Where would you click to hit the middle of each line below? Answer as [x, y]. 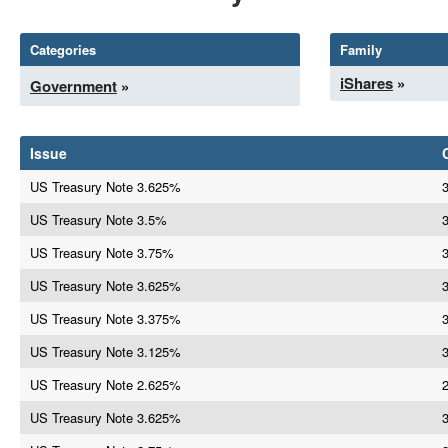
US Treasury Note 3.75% [102, 252]
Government [73, 86]
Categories [63, 49]
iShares [366, 83]
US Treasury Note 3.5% [98, 219]
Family [361, 49]
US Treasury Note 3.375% [105, 318]
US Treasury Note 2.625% [105, 384]
